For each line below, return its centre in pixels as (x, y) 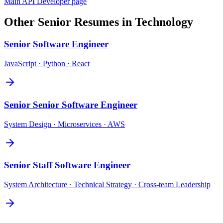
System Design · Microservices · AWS (64, 124)
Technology (164, 22)
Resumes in (103, 22)
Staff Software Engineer (82, 165)
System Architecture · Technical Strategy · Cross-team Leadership (107, 184)
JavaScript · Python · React (47, 64)
